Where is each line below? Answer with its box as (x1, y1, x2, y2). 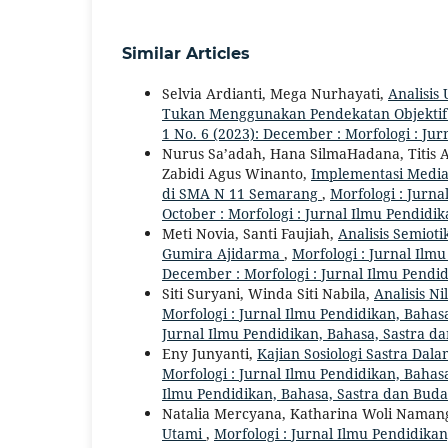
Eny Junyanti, (162, 344, 257, 364)
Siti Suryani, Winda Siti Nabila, (162, 284, 374, 304)
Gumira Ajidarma (162, 244, 284, 264)
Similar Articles (122, 44, 250, 64)
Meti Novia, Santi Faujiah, (162, 224, 338, 244)
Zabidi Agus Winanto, (162, 164, 311, 184)
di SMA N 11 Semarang (162, 184, 322, 204)
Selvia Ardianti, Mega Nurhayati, (162, 84, 388, 104)
